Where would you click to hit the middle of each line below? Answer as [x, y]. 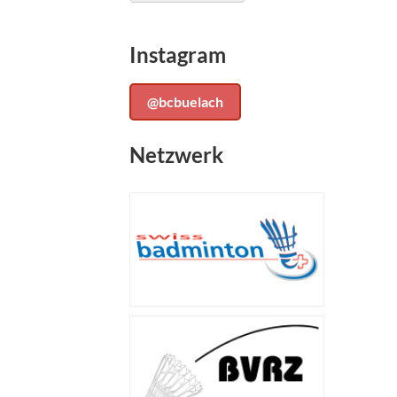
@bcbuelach [185, 101]
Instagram [178, 54]
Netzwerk [176, 155]
